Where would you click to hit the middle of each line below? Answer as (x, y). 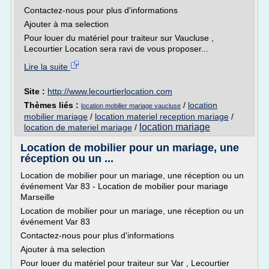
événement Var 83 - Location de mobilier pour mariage (124, 186)
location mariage (175, 127)
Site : (36, 91)
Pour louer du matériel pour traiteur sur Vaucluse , (119, 38)
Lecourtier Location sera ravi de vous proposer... (116, 49)
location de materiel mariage (78, 127)
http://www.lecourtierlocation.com (110, 91)
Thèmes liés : (53, 105)
